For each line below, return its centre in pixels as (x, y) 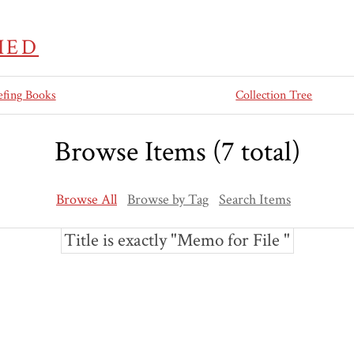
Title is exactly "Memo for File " (177, 240)
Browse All (87, 200)
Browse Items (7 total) (177, 153)
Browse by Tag (168, 200)
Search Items (255, 200)
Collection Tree (274, 95)
